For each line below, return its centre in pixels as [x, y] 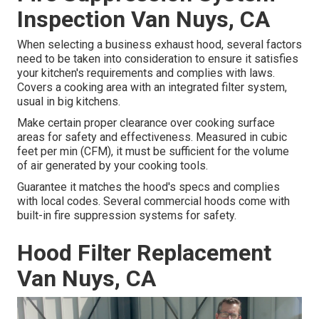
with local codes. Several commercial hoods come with [153, 202]
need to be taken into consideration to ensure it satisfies [158, 59]
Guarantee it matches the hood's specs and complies [148, 187]
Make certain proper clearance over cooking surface [146, 123]
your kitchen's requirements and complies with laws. [146, 73]
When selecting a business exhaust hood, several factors [159, 45]
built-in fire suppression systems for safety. [127, 216]
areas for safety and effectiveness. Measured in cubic [152, 137]
